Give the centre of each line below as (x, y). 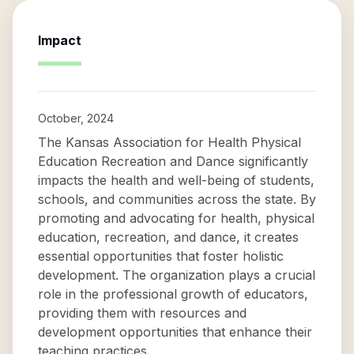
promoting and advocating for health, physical (176, 218)
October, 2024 (76, 118)
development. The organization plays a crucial (177, 275)
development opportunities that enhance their (175, 332)
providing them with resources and (142, 313)
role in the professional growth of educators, (173, 294)
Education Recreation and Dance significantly (173, 161)
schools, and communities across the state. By (177, 199)
